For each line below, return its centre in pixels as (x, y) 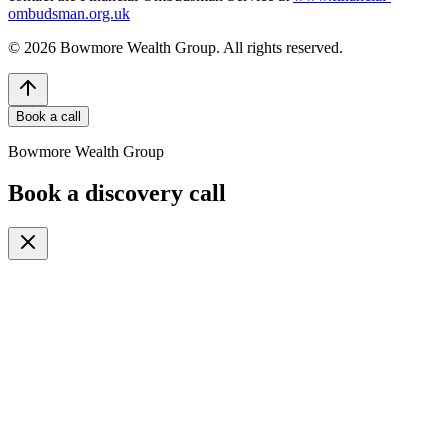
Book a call (48, 116)
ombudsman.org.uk (69, 13)
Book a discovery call (117, 193)
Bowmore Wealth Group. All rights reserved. (199, 47)
